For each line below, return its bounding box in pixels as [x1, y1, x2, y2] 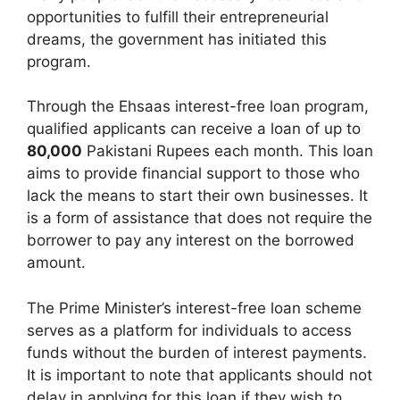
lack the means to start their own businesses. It [27, 187, 368, 204]
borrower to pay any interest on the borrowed [27, 231, 354, 249]
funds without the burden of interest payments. [27, 343, 367, 362]
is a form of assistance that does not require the [27, 209, 372, 227]
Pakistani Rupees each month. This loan [82, 142, 373, 160]
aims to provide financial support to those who [27, 164, 360, 182]
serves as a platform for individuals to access [27, 321, 352, 339]
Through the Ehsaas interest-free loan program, [27, 97, 369, 115]
